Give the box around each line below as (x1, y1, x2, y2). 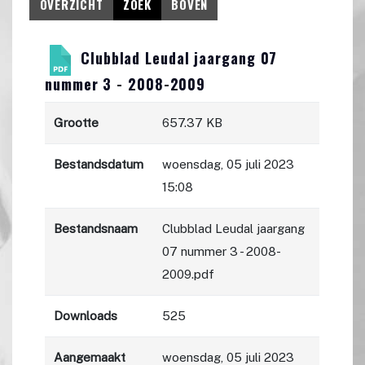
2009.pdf (162, 267, 215, 282)
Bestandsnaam (54, 222, 139, 236)
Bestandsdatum (54, 157, 144, 172)
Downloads (54, 309, 118, 323)
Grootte (54, 116, 99, 130)
